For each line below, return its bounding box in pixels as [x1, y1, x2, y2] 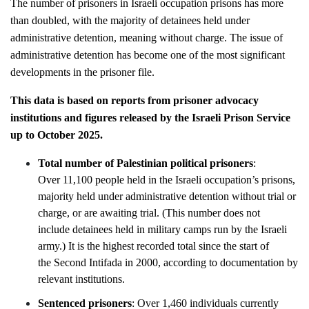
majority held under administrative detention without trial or [39, 190, 297, 202]
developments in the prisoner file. [11, 66, 155, 78]
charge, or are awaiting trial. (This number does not [39, 207, 261, 219]
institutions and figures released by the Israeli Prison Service [11, 112, 291, 123]
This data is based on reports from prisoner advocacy [11, 94, 259, 106]
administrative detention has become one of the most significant [11, 49, 286, 61]
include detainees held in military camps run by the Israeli [39, 223, 288, 235]
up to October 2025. [11, 129, 103, 141]
